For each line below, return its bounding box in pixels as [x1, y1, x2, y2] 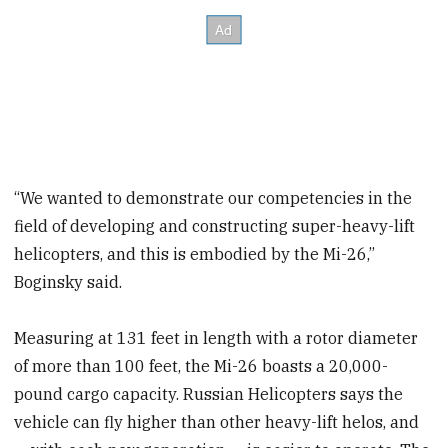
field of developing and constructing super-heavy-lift [14, 215, 416, 236]
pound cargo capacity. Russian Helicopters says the [14, 384, 404, 405]
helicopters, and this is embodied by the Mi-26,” [14, 243, 376, 264]
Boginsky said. [14, 271, 123, 292]
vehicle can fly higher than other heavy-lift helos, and [14, 412, 420, 433]
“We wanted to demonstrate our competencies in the [14, 187, 413, 208]
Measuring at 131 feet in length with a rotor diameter [14, 328, 419, 349]
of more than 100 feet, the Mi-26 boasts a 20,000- [14, 356, 389, 377]
